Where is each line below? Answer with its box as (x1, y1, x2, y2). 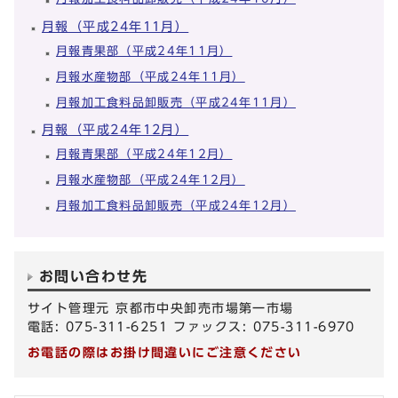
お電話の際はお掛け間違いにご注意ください (28, 345, 302, 359)
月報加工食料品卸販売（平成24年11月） (56, 96, 296, 108)
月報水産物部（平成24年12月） (56, 174, 245, 187)
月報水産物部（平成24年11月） (56, 70, 245, 83)
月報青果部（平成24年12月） (56, 148, 233, 161)
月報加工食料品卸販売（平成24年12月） (56, 199, 296, 211)
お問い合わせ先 (39, 268, 148, 283)
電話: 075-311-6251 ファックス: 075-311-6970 (28, 319, 355, 333)
